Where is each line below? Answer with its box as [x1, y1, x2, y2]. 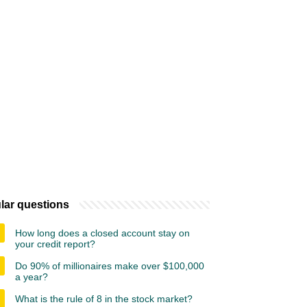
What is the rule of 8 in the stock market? [15, 293, 193, 304]
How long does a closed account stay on [15, 228, 190, 238]
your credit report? [15, 238, 95, 249]
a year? [15, 271, 48, 282]
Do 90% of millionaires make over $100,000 [15, 260, 204, 271]
